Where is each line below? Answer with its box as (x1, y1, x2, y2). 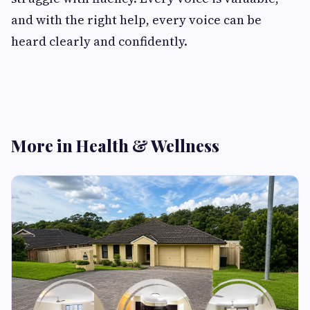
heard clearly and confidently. (11, 32, 188, 50)
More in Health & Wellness (11, 134, 219, 156)
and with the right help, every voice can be (11, 10, 262, 28)
